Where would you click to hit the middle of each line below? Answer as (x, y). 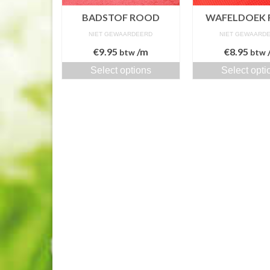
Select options (121, 70)
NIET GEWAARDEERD (121, 34)
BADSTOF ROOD (121, 17)
